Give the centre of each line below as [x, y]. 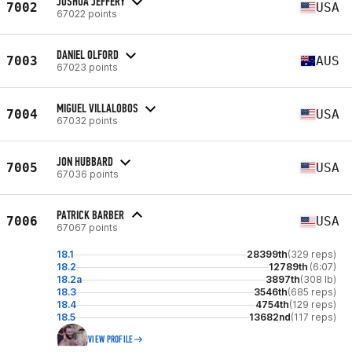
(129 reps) [313, 304]
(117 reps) [313, 317]
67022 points [87, 13]
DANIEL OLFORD [88, 54]
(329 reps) [312, 254]
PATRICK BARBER [90, 215]
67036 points [88, 174]
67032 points [87, 120]
